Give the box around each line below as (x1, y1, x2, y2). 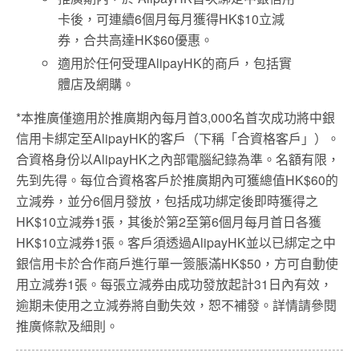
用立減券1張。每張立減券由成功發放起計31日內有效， (16, 275, 333, 294)
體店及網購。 (58, 75, 135, 94)
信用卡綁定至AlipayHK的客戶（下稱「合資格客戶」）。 (16, 129, 340, 148)
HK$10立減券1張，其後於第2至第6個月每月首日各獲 (16, 212, 321, 232)
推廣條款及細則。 (16, 317, 119, 336)
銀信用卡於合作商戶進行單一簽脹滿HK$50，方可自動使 (16, 254, 338, 273)
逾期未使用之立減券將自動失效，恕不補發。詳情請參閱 (16, 296, 337, 315)
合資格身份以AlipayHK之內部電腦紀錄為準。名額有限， (16, 150, 340, 169)
